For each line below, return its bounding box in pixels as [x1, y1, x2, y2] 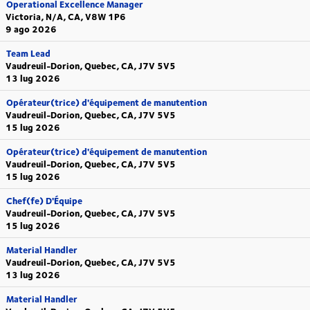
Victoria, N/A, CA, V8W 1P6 [6, 10, 126, 24]
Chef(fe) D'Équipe [6, 194, 82, 208]
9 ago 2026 [6, 22, 57, 36]
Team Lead [6, 46, 51, 60]
